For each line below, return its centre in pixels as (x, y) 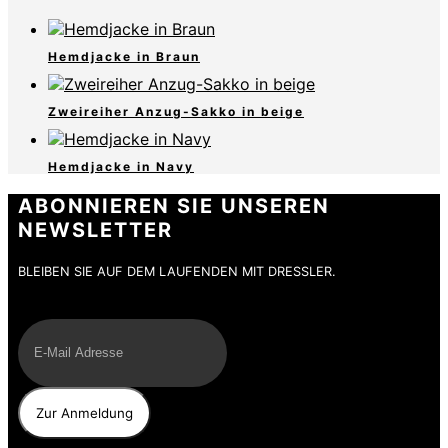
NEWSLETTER (95, 229)
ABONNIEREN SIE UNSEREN (174, 205)
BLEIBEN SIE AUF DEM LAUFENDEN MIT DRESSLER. (177, 271)
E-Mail (42, 308)
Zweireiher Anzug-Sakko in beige (176, 111)
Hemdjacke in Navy (121, 166)
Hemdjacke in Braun (124, 56)
